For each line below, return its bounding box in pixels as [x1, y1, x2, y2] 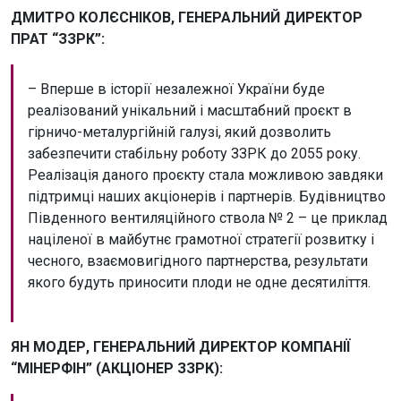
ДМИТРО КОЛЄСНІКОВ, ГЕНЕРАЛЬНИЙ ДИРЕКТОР [11, 8, 363, 26]
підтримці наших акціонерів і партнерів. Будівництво [28, 187, 386, 205]
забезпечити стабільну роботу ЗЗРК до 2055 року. [28, 144, 361, 162]
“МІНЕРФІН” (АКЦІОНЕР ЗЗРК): [11, 359, 223, 377]
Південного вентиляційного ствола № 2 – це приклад [28, 209, 388, 226]
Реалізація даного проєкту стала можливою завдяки [28, 166, 383, 183]
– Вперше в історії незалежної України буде [28, 80, 325, 98]
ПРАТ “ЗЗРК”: [11, 30, 105, 47]
